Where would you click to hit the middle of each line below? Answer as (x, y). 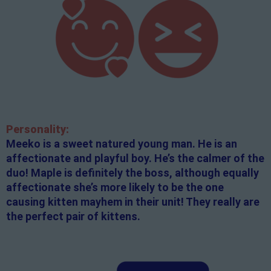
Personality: (38, 129)
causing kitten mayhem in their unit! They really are (133, 202)
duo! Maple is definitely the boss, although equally (132, 173)
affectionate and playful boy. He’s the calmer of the (135, 158)
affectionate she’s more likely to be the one (115, 188)
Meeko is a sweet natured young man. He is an (122, 144)
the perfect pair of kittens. (73, 217)
